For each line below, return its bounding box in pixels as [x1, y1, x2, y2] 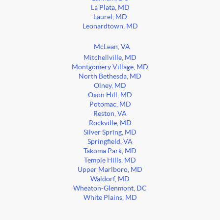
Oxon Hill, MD [88, 91, 132, 99]
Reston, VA [93, 110, 127, 118]
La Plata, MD [90, 4, 130, 12]
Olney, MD [94, 82, 126, 90]
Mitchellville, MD [83, 54, 137, 62]
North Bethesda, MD [79, 73, 141, 81]
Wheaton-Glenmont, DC [73, 185, 147, 192]
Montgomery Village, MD [72, 63, 148, 71]
